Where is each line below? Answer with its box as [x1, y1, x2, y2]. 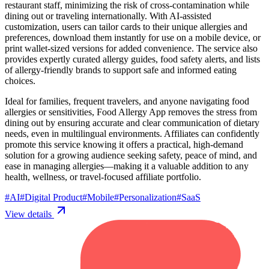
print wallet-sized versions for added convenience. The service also [5, 43, 258, 53]
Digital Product [25, 192, 82, 202]
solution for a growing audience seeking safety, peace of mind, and [5, 150, 257, 160]
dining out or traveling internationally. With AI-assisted [5, 10, 211, 21]
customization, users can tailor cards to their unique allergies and [5, 21, 247, 32]
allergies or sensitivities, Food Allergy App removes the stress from [5, 106, 257, 117]
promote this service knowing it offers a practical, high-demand [5, 139, 243, 150]
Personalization [119, 192, 177, 202]
